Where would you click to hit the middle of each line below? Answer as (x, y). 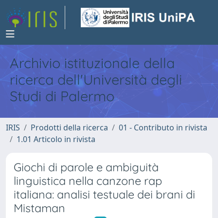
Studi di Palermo (62, 96)
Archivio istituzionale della (92, 63)
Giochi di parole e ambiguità (86, 167)
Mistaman (39, 208)
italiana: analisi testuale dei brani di (104, 194)
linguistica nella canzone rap (88, 181)
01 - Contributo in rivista (163, 127)
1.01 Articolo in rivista (56, 139)
